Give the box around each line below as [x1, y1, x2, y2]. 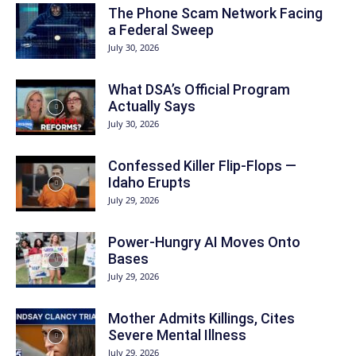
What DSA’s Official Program [108, 81, 290, 98]
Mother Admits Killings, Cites [108, 310, 295, 327]
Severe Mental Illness [108, 327, 246, 343]
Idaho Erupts [108, 174, 191, 191]
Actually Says [108, 98, 195, 114]
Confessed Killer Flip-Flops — [108, 157, 296, 174]
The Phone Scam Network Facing [108, 5, 323, 21]
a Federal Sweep [108, 21, 214, 38]
